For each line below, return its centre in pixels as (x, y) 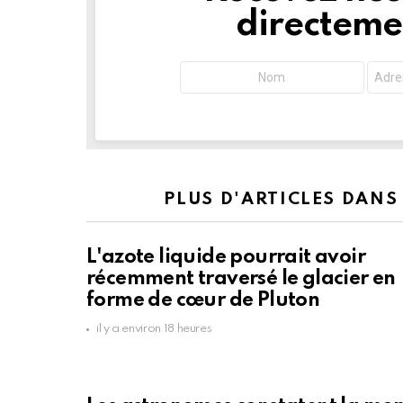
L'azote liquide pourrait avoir (226, 258)
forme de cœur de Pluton (203, 301)
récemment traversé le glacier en (241, 279)
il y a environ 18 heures (154, 329)
